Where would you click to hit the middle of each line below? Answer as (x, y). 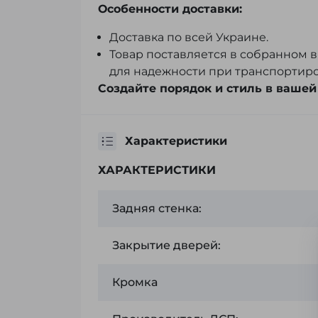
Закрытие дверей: (166, 246)
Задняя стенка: (157, 209)
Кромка (135, 283)
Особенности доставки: (170, 9)
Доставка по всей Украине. (189, 38)
